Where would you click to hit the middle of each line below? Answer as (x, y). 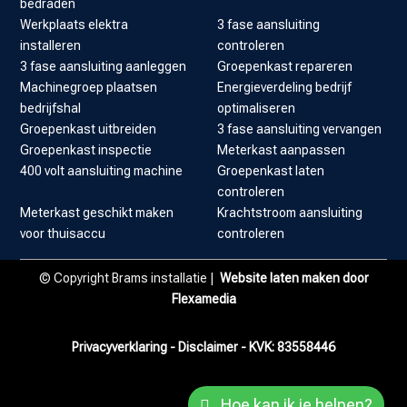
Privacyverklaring (121, 347)
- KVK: (258, 347)
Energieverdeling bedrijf (284, 88)
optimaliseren (256, 109)
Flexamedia (203, 299)
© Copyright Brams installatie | (129, 278)
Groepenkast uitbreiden (89, 129)
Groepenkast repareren (285, 67)
